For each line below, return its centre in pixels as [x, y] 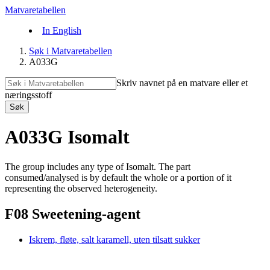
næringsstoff [28, 95]
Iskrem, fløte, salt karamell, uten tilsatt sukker [115, 239]
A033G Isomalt [67, 137]
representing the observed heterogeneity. [81, 188]
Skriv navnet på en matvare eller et [182, 83]
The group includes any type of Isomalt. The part [98, 166]
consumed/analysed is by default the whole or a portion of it [118, 177]
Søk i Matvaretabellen [71, 51]
